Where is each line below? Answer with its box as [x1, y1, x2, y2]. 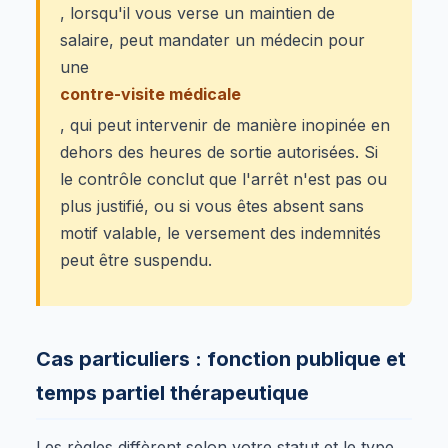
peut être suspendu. [60, 249, 212, 270]
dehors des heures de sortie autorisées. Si [60, 141, 378, 162]
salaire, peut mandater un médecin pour [60, 29, 365, 50]
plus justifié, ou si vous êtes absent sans [60, 195, 364, 216]
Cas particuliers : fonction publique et [36, 346, 406, 371]
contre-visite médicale [60, 83, 241, 104]
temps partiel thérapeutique [36, 380, 309, 405]
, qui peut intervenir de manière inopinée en [60, 114, 390, 135]
